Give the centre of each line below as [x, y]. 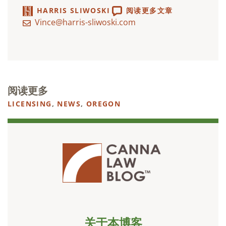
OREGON [103, 104]
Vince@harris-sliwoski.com [85, 22]
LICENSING [30, 104]
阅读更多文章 [150, 11]
